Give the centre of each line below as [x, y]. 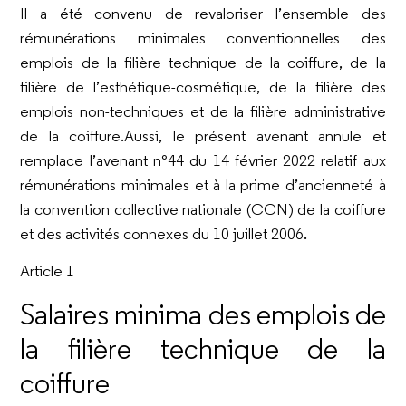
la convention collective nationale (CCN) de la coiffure [203, 209]
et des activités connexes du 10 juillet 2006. [164, 234]
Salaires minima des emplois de [203, 314]
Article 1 [48, 271]
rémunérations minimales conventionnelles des [203, 38]
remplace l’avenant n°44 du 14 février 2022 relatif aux [203, 160]
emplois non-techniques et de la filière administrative [203, 111]
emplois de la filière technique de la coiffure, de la [203, 63]
